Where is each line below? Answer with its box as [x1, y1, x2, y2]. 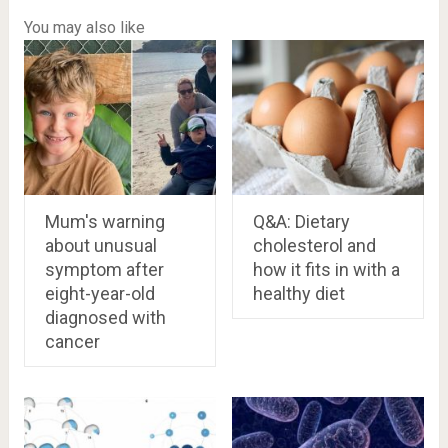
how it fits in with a [252, 259, 400, 281]
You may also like [23, 18, 145, 37]
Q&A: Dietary [252, 211, 350, 233]
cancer [44, 331, 100, 353]
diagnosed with [44, 307, 166, 329]
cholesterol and [252, 235, 376, 257]
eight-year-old [44, 283, 155, 305]
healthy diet [252, 283, 345, 305]
